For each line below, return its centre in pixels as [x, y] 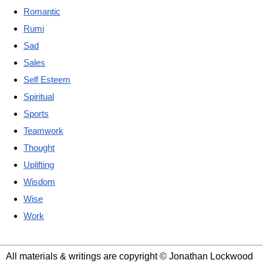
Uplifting [39, 164]
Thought [39, 147]
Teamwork [43, 130]
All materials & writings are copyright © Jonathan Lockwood [129, 256]
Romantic [42, 11]
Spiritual [39, 96]
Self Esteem [47, 79]
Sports [36, 113]
